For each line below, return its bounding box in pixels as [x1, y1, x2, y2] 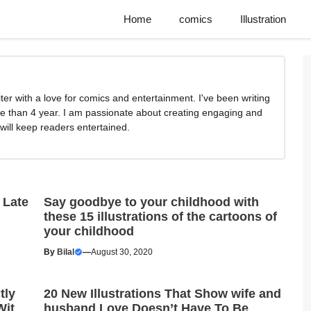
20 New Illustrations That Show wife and [43, 287, 281, 301]
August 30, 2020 [90, 247, 153, 257]
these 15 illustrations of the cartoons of [43, 210, 277, 224]
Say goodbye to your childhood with [43, 195, 259, 209]
